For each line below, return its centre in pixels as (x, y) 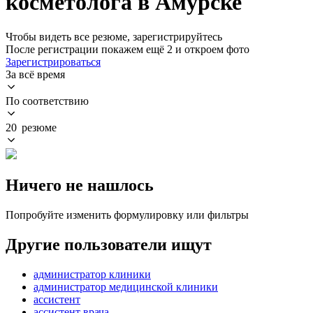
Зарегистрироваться (53, 61)
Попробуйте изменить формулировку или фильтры (127, 214)
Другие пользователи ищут (109, 244)
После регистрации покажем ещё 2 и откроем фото (128, 49)
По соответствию (47, 101)
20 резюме (31, 127)
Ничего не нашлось (80, 185)
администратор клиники (92, 274)
